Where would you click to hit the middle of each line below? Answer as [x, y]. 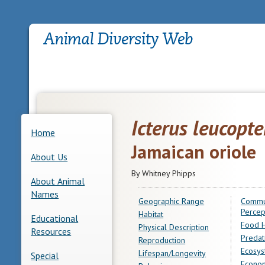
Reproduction [162, 240]
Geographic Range [172, 201]
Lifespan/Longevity [172, 253]
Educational [55, 218]
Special [45, 255]
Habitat [151, 214]
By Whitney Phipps [163, 173]
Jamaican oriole [193, 151]
